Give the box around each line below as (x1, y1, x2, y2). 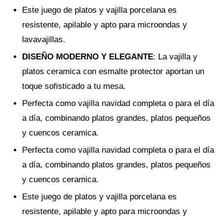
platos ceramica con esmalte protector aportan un (22, 66, 204, 76)
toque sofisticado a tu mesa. (22, 81, 126, 91)
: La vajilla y (153, 52, 197, 61)
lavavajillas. (22, 34, 65, 44)
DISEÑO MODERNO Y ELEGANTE (22, 52, 153, 61)
